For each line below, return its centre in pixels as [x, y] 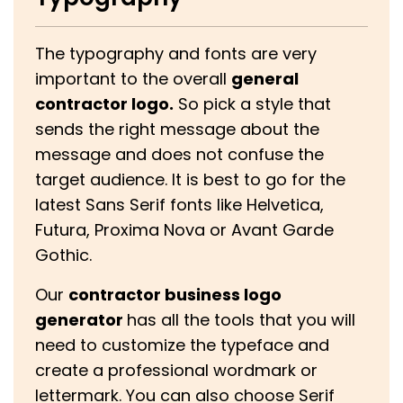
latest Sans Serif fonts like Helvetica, [179, 205]
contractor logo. [104, 104]
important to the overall [133, 79]
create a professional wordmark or [176, 371]
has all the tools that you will [241, 320]
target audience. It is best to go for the [190, 180]
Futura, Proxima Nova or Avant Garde [184, 230]
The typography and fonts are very [176, 54]
